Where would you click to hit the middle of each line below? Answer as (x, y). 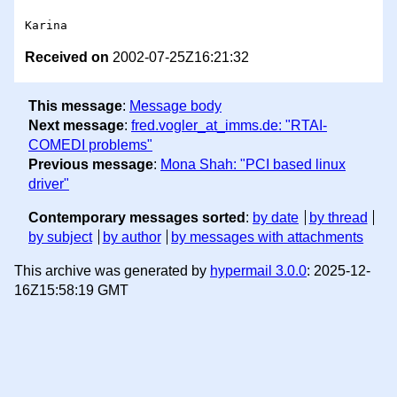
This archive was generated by (112, 270)
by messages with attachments (268, 237)
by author (132, 237)
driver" (49, 183)
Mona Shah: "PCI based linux (253, 164)
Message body (175, 105)
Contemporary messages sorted (137, 217)
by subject (60, 237)
